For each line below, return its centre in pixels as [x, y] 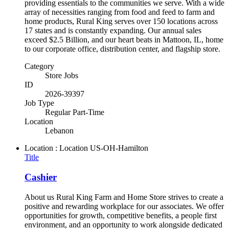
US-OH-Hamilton [119, 148]
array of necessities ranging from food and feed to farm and [120, 12]
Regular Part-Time [75, 112]
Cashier [41, 177]
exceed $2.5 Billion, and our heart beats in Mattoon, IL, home [124, 40]
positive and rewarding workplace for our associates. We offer [124, 206]
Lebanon [59, 131]
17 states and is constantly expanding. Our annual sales [113, 31]
